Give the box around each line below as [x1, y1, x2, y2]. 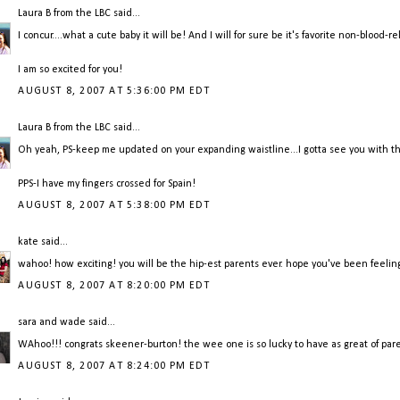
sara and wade [18, 317, 87, 329]
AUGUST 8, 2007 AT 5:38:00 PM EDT [18, 200, 210, 212]
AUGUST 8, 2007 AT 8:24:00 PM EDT [18, 361, 210, 372]
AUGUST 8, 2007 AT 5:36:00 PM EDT [18, 86, 210, 97]
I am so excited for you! [18, 64, 123, 76]
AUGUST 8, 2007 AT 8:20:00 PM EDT [18, 280, 210, 292]
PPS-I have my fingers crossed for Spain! [18, 179, 196, 190]
